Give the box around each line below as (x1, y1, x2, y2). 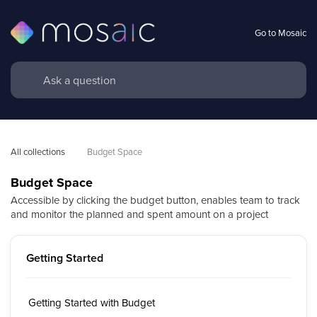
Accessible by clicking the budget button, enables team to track (11, 192, 300, 207)
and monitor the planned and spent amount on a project (11, 207, 268, 221)
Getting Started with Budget (28, 295, 155, 310)
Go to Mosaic (255, 25, 306, 39)
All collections (11, 145, 65, 158)
